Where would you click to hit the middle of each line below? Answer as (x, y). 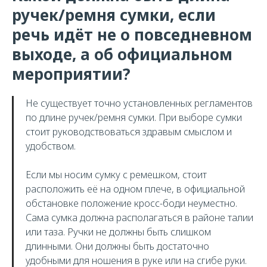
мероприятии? (71, 74)
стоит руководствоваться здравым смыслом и (129, 132)
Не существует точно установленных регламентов (139, 103)
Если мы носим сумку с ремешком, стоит (116, 175)
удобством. (51, 146)
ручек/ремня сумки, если (114, 15)
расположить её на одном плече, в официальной (135, 189)
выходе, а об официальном (122, 54)
